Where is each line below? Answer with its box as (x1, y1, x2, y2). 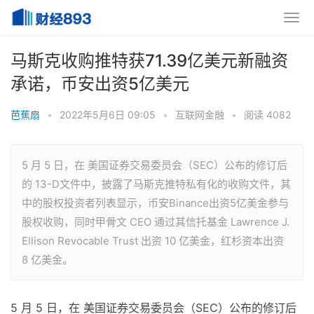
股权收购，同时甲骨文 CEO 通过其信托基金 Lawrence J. (22, 215, 289, 228)
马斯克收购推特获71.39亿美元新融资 (11, 50, 288, 71)
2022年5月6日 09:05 (60, 109, 156, 121)
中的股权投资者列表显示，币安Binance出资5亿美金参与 (22, 196, 289, 210)
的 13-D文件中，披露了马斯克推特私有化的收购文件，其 (22, 177, 291, 191)
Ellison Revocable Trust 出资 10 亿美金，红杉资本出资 (22, 234, 284, 247)
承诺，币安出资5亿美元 (11, 74, 189, 94)
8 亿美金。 (22, 253, 73, 266)
